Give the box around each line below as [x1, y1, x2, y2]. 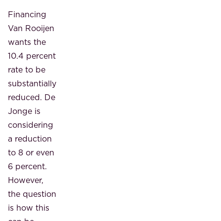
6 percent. [8, 160, 47, 172]
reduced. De [8, 91, 55, 103]
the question [8, 188, 56, 199]
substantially [8, 77, 56, 89]
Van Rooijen [8, 22, 54, 34]
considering [8, 119, 53, 130]
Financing [8, 8, 46, 20]
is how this [8, 202, 49, 213]
